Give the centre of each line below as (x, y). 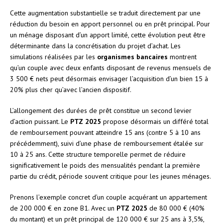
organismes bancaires (132, 56)
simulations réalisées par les (54, 56)
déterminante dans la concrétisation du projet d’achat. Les (95, 46)
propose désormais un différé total (155, 121)
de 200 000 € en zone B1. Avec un (63, 208)
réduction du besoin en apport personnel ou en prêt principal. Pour (110, 24)
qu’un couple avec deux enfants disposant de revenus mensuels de (111, 67)
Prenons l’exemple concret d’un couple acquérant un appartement (109, 197)
